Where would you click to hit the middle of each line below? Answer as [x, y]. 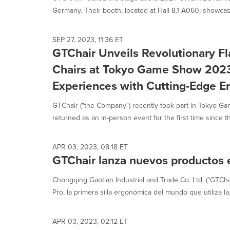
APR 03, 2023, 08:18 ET [90, 147]
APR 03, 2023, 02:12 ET [90, 221]
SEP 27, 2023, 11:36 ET [88, 40]
